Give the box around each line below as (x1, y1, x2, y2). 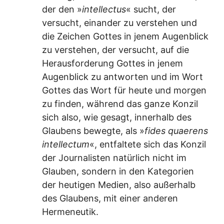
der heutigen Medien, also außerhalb (42, 179, 195, 190)
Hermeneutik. (42, 206, 98, 217)
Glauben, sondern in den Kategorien (42, 166, 194, 177)
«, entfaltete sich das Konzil (89, 139, 206, 150)
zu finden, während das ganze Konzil (42, 98, 198, 109)
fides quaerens (144, 125, 208, 136)
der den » (42, 4, 82, 15)
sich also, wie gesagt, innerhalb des (42, 112, 191, 123)
